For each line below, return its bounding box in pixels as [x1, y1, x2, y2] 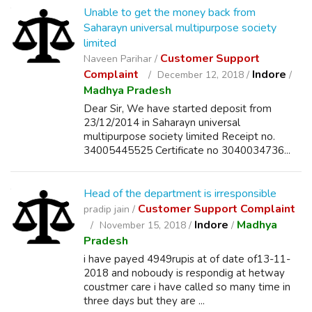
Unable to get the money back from [84, 5, 256, 20]
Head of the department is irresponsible [84, 186, 276, 201]
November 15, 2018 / [97, 219, 194, 232]
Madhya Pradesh [84, 83, 171, 98]
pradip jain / [84, 203, 138, 216]
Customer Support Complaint [138, 201, 295, 217]
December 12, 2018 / [155, 68, 252, 81]
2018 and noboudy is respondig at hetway [84, 266, 285, 280]
